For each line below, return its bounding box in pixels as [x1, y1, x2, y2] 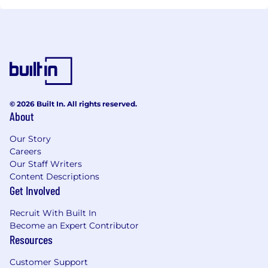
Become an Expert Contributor [10, 220, 139, 231]
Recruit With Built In [10, 207, 96, 218]
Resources [10, 232, 53, 246]
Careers [10, 145, 41, 157]
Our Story [10, 133, 51, 144]
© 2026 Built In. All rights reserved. [10, 99, 137, 108]
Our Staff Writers [10, 158, 82, 169]
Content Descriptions [10, 170, 99, 182]
